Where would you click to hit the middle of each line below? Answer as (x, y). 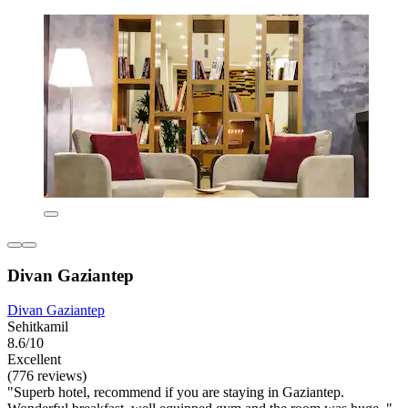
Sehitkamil (38, 327)
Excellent (34, 360)
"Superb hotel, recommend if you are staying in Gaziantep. (176, 393)
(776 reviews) (47, 376)
